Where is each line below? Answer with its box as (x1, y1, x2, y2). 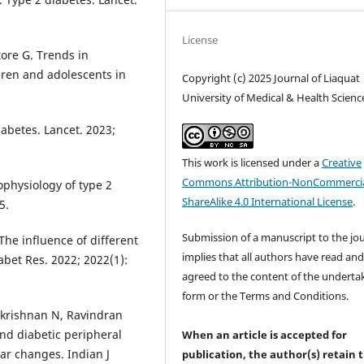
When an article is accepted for (182, 327, 348, 342)
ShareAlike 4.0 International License (182, 193, 353, 209)
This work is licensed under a (182, 154, 323, 170)
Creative (322, 154, 362, 170)
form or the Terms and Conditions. (182, 288, 349, 303)
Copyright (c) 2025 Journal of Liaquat (182, 70, 361, 85)
